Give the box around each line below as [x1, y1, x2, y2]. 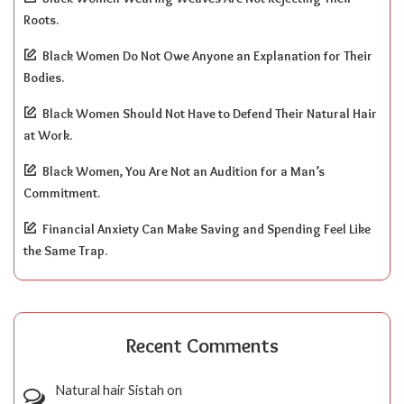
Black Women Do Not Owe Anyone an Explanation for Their [42, 47, 372, 64]
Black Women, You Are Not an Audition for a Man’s [42, 162, 325, 179]
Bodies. [23, 69, 64, 86]
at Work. [23, 126, 72, 143]
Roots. [23, 11, 59, 28]
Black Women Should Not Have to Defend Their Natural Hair [42, 105, 377, 122]
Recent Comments [125, 333, 279, 358]
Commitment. [23, 184, 100, 201]
